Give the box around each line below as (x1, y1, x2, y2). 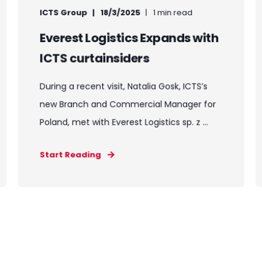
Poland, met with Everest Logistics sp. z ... (39, 116, 208, 129)
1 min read (153, 6, 192, 19)
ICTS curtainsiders (39, 50, 149, 67)
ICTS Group (39, 6, 88, 19)
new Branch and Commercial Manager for (39, 98, 216, 111)
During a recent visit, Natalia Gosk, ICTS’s (39, 80, 208, 92)
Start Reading (39, 149, 101, 161)
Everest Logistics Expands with (39, 29, 218, 47)
